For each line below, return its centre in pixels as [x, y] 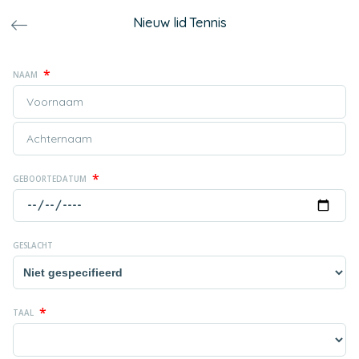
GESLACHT [33, 246]
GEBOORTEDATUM [51, 178]
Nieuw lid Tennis [179, 22]
